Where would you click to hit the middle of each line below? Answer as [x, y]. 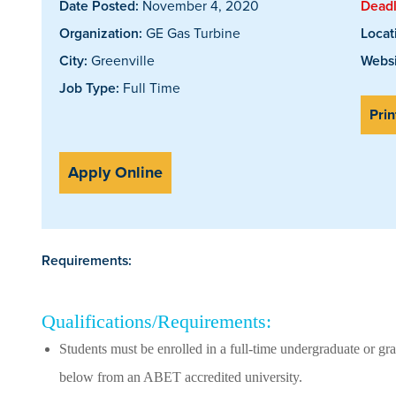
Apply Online [115, 172]
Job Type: [89, 88]
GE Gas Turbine [191, 32]
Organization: [101, 33]
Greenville [121, 60]
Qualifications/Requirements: [156, 321]
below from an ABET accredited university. [181, 377]
